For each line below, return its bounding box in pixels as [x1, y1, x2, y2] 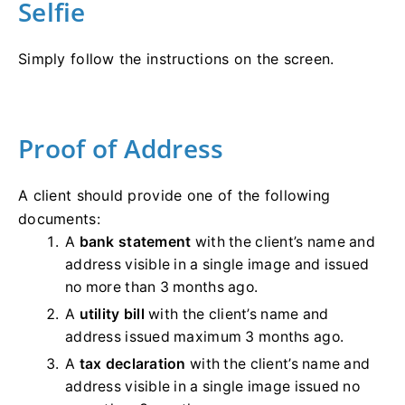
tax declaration [79, 354, 186, 372]
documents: [18, 209, 100, 228]
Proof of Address [18, 130, 224, 165]
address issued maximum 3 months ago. [65, 327, 344, 345]
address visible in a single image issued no [65, 377, 361, 395]
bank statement [79, 232, 192, 250]
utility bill [79, 305, 149, 323]
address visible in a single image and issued [65, 255, 370, 273]
